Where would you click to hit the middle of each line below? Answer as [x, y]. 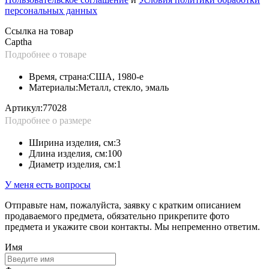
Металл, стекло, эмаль [123, 87]
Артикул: [24, 107]
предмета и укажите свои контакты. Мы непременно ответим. [132, 226]
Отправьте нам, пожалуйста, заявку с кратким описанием [123, 205]
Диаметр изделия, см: [73, 164]
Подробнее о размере [48, 120]
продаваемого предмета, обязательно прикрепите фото [117, 216]
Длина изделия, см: [68, 153]
